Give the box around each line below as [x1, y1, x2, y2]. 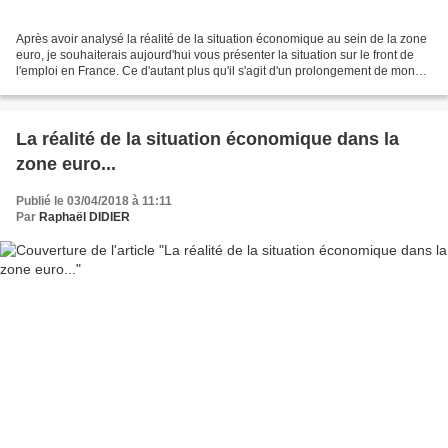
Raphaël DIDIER [39, 209, 130, 224]
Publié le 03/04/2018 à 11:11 [16, 193, 172, 208]
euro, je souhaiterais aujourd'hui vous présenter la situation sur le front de [16, 47, 414, 62]
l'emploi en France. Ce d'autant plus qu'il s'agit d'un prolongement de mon [16, 63, 415, 78]
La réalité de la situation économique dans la [16, 128, 399, 149]
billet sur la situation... [16, 79, 133, 94]
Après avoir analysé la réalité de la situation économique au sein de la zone [16, 31, 427, 46]
